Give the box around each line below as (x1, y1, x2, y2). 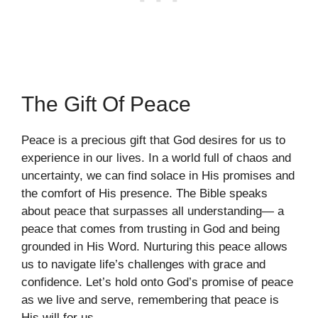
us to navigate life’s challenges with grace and (21, 258, 265, 272)
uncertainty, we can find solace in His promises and (21, 169, 295, 183)
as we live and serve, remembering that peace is (21, 293, 279, 307)
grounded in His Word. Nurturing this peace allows (21, 240, 287, 254)
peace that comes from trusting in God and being (21, 222, 280, 236)
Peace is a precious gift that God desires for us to (21, 133, 285, 148)
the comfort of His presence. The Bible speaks (21, 187, 268, 201)
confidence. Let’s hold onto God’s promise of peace (21, 275, 293, 290)
